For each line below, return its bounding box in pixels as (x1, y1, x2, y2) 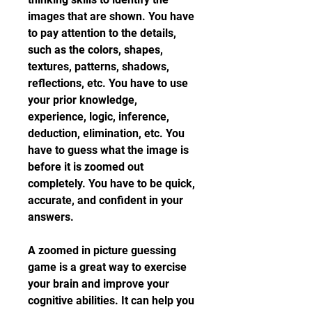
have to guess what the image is (28, 143, 189, 157)
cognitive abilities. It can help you (28, 294, 194, 307)
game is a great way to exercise (28, 260, 187, 274)
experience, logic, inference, (28, 110, 169, 123)
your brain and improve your (28, 277, 169, 290)
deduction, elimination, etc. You (28, 127, 185, 140)
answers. (28, 210, 74, 224)
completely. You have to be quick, (28, 177, 195, 190)
